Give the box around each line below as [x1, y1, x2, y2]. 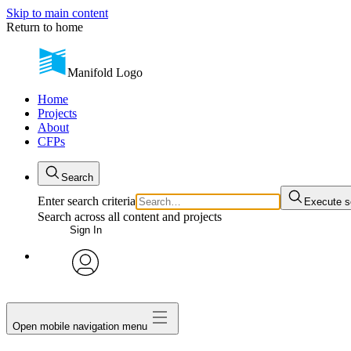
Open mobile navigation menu [13, 320, 147, 332]
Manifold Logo [67, 66, 143, 79]
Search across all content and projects [38, 210, 222, 223]
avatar [71, 281, 100, 294]
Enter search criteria [38, 194, 136, 208]
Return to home [6, 20, 83, 34]
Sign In [69, 224, 102, 236]
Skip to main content [6, 6, 108, 20]
